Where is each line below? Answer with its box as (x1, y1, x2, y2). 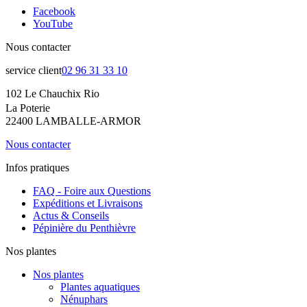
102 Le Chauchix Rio (5, 87, 99, 99)
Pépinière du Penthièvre (33, 221, 136, 234)
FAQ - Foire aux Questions (33, 184, 151, 197)
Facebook (33, 5, 75, 17)
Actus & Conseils (33, 209, 109, 221)
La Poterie (5, 101, 57, 114)
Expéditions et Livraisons (33, 197, 143, 209)
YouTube (33, 17, 73, 29)
